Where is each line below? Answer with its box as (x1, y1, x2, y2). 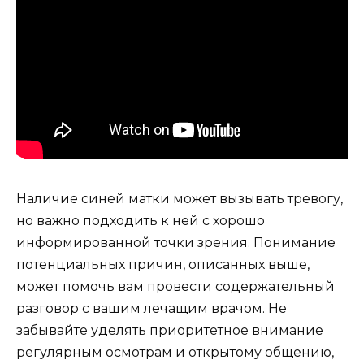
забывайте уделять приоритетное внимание (16, 322, 323, 338)
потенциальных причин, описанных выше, (16, 256, 310, 272)
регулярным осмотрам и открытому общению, (16, 344, 334, 360)
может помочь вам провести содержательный (16, 278, 335, 294)
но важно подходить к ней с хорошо (16, 212, 265, 228)
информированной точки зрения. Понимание (16, 234, 336, 250)
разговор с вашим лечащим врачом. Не (16, 300, 287, 316)
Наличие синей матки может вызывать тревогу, (16, 190, 343, 206)
